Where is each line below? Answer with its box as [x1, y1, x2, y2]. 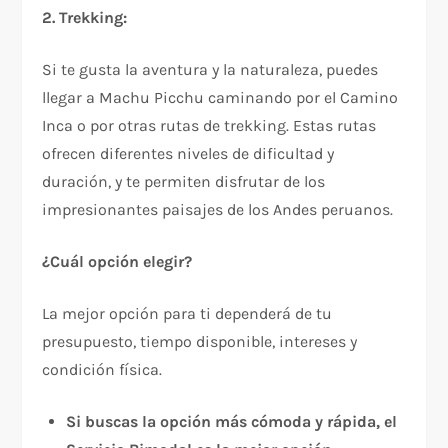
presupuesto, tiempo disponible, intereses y [42, 332, 358, 352]
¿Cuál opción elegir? [42, 252, 193, 272]
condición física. [42, 360, 163, 380]
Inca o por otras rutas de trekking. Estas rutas [42, 116, 377, 136]
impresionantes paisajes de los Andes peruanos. [42, 200, 394, 220]
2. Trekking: [42, 8, 128, 28]
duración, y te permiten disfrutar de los [42, 172, 326, 192]
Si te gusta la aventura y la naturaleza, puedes [42, 60, 379, 80]
